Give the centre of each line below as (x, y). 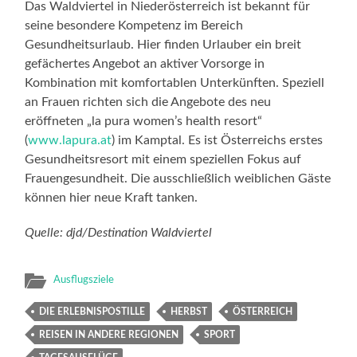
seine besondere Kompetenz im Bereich (134, 25)
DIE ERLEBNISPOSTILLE (92, 311)
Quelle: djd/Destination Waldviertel (119, 232)
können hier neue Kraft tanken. (112, 197)
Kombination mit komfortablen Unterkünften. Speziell (175, 82)
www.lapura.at (70, 140)
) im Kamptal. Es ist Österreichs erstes (218, 140)
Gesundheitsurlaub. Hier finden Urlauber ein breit (163, 44)
